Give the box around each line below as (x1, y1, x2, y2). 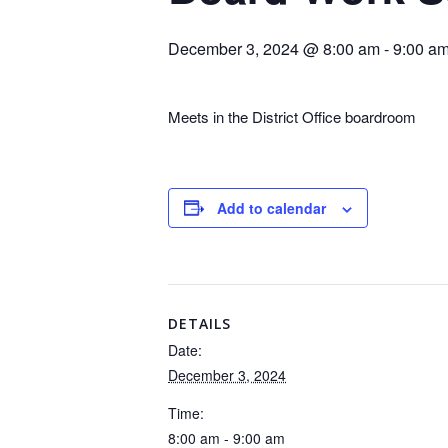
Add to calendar (217, 197, 326, 218)
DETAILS (168, 313, 231, 333)
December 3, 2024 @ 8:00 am (168, 36, 380, 60)
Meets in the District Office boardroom (168, 105, 416, 127)
